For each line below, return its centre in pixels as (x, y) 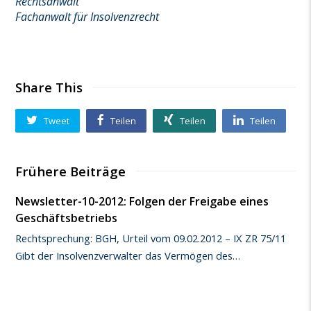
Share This (49, 87)
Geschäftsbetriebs (67, 218)
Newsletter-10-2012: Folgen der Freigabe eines (142, 201)
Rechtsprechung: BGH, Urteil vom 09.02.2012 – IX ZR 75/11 (151, 238)
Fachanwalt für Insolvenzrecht (87, 17)
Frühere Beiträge (71, 171)
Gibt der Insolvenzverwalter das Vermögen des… (128, 255)
